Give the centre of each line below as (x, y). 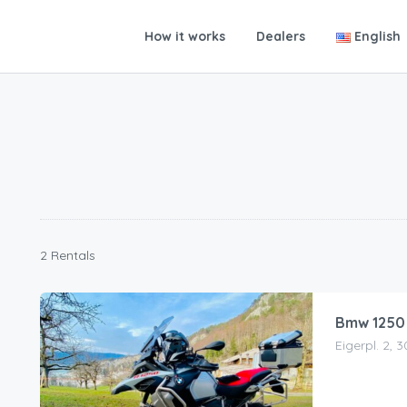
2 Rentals (67, 256)
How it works (184, 36)
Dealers (280, 36)
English (377, 36)
